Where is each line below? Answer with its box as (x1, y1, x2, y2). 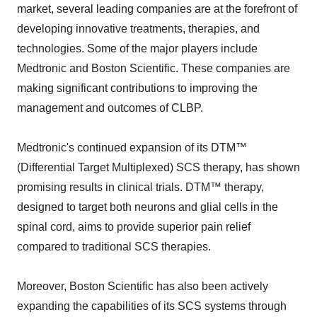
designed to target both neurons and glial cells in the (17, 201, 278, 214)
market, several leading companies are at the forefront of (17, 3, 297, 16)
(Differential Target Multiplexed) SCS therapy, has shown (17, 161, 300, 174)
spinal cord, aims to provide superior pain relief (17, 221, 250, 234)
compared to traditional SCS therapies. (17, 241, 211, 253)
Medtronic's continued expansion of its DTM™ (17, 142, 247, 154)
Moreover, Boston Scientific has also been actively (17, 280, 268, 293)
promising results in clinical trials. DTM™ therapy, (17, 181, 264, 194)
